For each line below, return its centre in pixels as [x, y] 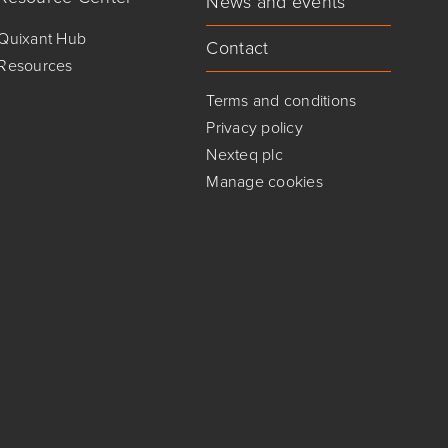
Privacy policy [254, 127]
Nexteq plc [244, 154]
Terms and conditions [281, 100]
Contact [237, 48]
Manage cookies [264, 181]
